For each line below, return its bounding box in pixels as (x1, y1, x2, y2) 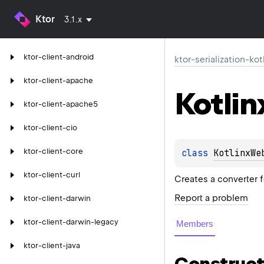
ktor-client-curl (24, 170, 80, 179)
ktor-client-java (24, 241, 80, 250)
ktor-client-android (24, 52, 94, 61)
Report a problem (174, 192, 248, 203)
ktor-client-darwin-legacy (24, 217, 118, 226)
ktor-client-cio (24, 123, 77, 132)
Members (176, 218, 213, 229)
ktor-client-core (24, 147, 83, 156)
